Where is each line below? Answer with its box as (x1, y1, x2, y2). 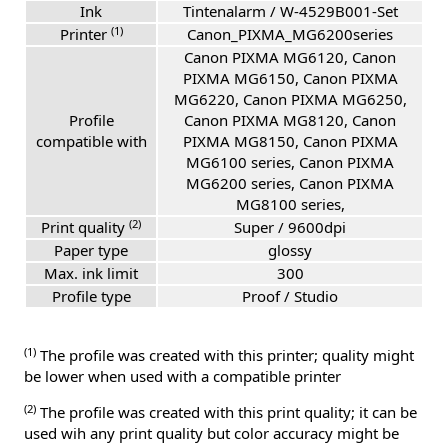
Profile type (51, 286, 131, 307)
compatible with (35, 131, 147, 152)
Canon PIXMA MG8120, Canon (184, 110, 396, 131)
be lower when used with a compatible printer (24, 366, 341, 387)
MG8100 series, (235, 194, 345, 215)
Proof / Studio (242, 286, 338, 307)
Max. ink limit (44, 263, 138, 284)
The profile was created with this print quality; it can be (36, 402, 417, 423)
